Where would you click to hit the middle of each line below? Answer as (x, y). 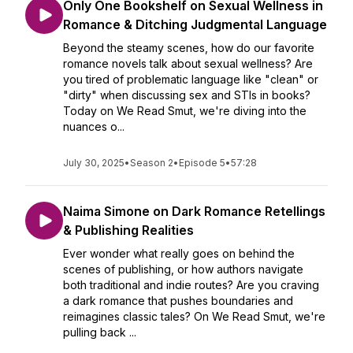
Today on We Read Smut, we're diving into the (185, 111)
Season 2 (152, 163)
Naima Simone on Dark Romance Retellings (194, 211)
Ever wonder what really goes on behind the (179, 253)
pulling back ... (100, 332)
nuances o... (94, 126)
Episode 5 (202, 163)
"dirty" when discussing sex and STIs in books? (187, 95)
